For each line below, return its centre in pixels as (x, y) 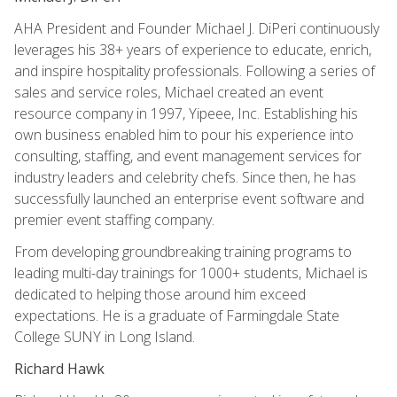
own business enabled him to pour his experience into (184, 134)
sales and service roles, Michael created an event (169, 92)
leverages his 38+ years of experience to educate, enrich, (193, 49)
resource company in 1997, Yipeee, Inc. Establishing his (186, 113)
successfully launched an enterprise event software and (189, 198)
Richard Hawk (59, 368)
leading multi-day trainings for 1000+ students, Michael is (191, 272)
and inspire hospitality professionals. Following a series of (195, 70)
